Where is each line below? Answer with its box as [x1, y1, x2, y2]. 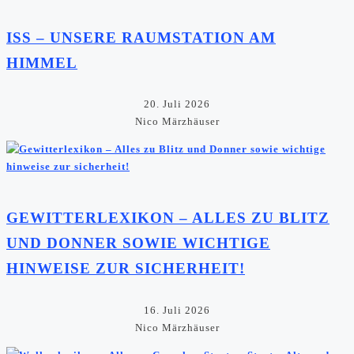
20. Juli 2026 [144, 97, 210, 110]
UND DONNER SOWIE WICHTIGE [6, 235, 270, 252]
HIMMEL [6, 54, 77, 71]
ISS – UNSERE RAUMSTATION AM [6, 28, 276, 46]
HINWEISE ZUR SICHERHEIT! [6, 260, 245, 277]
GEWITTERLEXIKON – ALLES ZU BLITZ [6, 209, 330, 227]
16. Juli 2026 [144, 303, 210, 316]
